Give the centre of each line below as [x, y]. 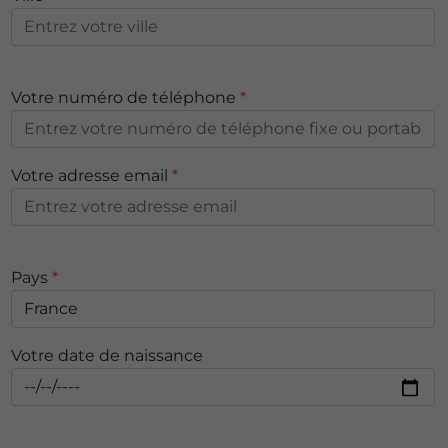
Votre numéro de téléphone [125, 98]
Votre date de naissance [106, 356]
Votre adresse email [91, 176]
